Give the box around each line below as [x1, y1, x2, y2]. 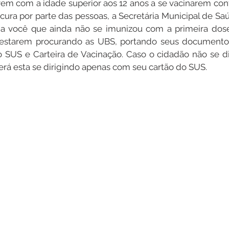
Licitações [40, 72, 77, 82]
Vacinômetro [164, 31, 209, 41]
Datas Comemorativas [17, 31, 96, 41]
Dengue [116, 31, 144, 41]
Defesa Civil [98, 72, 140, 82]
